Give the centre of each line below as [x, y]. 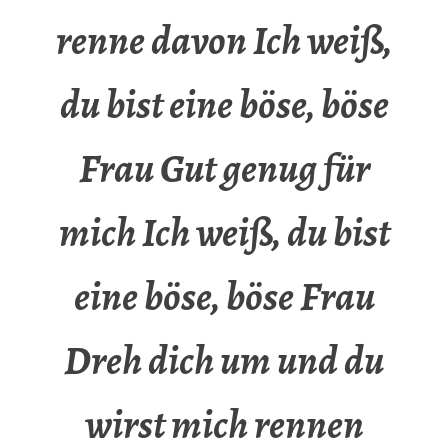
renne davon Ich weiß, [224, 41]
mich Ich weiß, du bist [224, 233]
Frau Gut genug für [224, 169]
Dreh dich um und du [224, 361]
